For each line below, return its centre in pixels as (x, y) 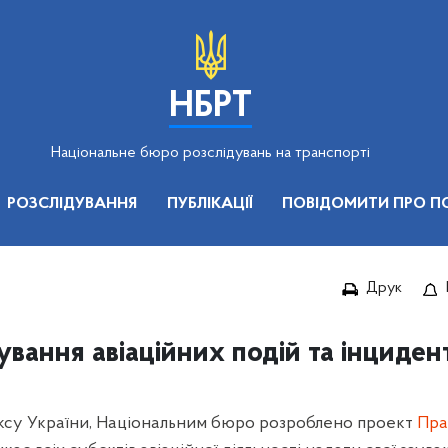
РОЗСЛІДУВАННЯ (72, 204)
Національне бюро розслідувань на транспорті (210, 153)
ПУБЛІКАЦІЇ (209, 204)
